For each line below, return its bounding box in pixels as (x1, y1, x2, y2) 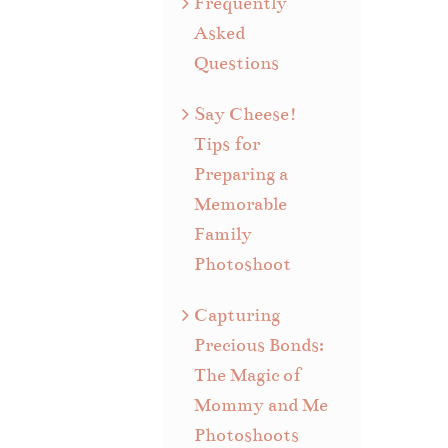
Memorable (194, 192, 288, 215)
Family (194, 222, 253, 245)
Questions (194, 51, 280, 74)
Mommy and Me (194, 393, 329, 416)
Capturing (194, 303, 281, 326)
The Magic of (194, 363, 302, 386)
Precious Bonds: (194, 333, 325, 356)
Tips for (194, 132, 261, 155)
